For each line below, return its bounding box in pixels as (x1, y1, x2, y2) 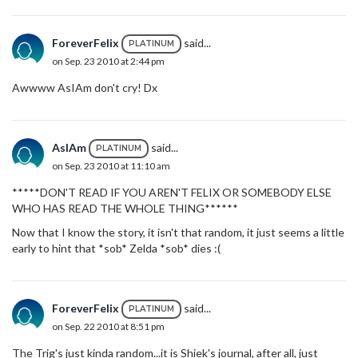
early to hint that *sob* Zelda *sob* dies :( (12, 241, 221, 256)
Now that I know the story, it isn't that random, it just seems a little (12, 225, 344, 240)
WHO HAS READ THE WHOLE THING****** (12, 201, 238, 216)
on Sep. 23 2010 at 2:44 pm (52, 55, 165, 68)
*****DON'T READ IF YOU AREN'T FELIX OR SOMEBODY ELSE (12, 185, 332, 200)
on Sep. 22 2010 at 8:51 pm (52, 320, 165, 333)
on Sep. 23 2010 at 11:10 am (52, 160, 170, 173)
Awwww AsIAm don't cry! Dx (12, 81, 157, 95)
